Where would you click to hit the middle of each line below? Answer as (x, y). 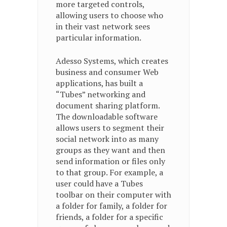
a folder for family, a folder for (111, 206)
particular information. (99, 37)
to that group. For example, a (109, 172)
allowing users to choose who (109, 15)
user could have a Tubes (99, 183)
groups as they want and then (110, 150)
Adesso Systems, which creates (112, 61)
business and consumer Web (107, 72)
